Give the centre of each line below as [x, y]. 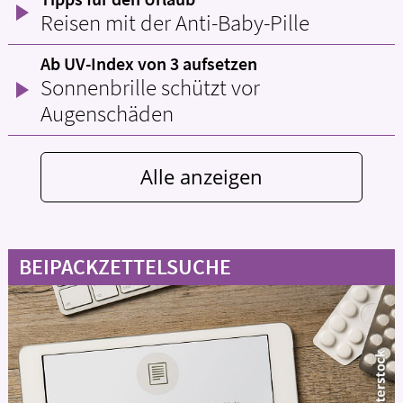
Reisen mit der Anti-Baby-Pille [175, 23]
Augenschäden [107, 114]
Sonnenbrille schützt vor [150, 88]
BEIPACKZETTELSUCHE [125, 267]
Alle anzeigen [201, 176]
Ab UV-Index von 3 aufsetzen [149, 64]
